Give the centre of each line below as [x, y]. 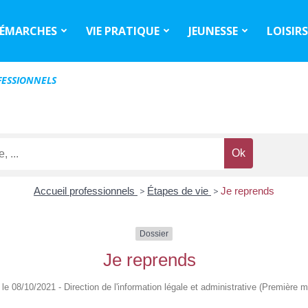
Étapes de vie [179, 191]
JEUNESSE [213, 31]
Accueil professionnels [86, 191]
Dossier [154, 234]
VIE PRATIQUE [123, 31]
